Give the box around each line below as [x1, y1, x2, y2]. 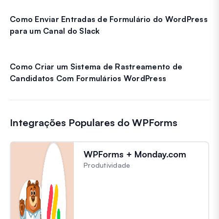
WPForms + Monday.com [84, 148, 186, 159]
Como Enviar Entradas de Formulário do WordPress [10, 14, 208, 24]
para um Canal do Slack [10, 25, 100, 36]
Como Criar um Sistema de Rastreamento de [10, 61, 182, 71]
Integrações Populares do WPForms [10, 116, 177, 129]
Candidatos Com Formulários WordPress [10, 73, 166, 83]
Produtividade [84, 160, 131, 169]
